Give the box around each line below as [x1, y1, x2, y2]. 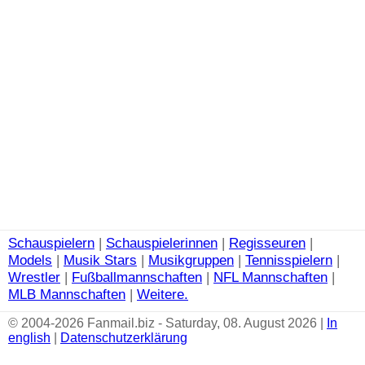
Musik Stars [64, 252, 137, 268]
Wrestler [8, 269, 60, 285]
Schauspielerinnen [106, 235, 218, 251]
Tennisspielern [245, 252, 332, 268]
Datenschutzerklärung [60, 331, 187, 345]
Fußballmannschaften [72, 269, 202, 285]
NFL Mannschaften [213, 269, 328, 285]
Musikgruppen [148, 252, 234, 268]
